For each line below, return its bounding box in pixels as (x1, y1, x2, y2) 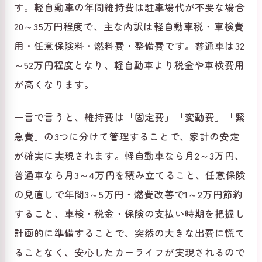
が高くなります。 (14, 77, 95, 91)
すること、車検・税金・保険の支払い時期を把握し (14, 206, 245, 220)
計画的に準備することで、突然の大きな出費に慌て (14, 225, 245, 240)
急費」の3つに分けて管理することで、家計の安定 (14, 129, 240, 143)
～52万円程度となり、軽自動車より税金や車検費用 (14, 57, 244, 72)
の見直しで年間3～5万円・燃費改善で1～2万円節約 (14, 187, 243, 201)
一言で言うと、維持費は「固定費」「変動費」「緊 (14, 109, 245, 124)
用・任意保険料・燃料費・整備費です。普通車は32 (14, 38, 244, 53)
